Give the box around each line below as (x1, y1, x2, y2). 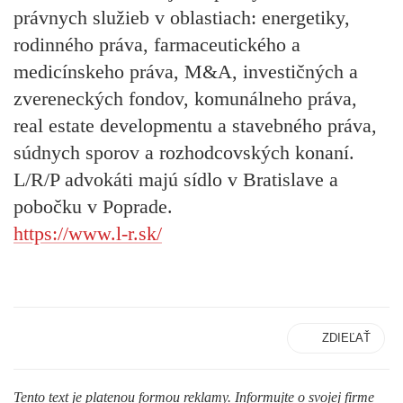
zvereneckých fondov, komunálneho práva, (13, 87, 357, 111)
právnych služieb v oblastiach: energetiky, (13, 6, 350, 30)
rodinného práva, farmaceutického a (13, 33, 300, 57)
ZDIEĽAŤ (322, 331, 371, 345)
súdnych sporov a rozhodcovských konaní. (13, 141, 354, 165)
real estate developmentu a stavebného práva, (13, 114, 377, 138)
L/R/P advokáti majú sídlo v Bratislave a (13, 168, 338, 192)
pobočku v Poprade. (13, 195, 173, 219)
